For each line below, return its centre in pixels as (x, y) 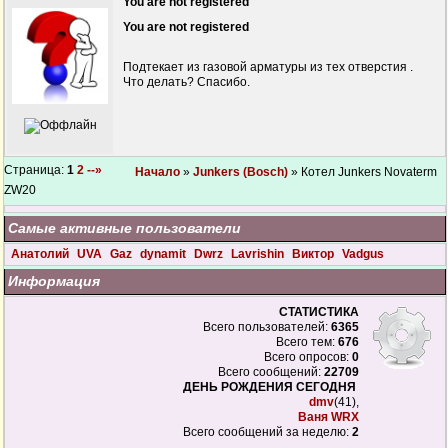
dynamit (164, 254)
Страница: (35, 170)
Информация (54, 281)
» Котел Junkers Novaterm (362, 172)
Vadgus (363, 254)
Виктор (314, 254)
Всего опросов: (308, 357)
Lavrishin (259, 254)
